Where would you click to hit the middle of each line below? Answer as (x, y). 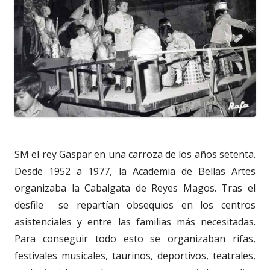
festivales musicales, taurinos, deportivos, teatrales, (135, 255)
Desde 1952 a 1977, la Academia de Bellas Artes (135, 171)
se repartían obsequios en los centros (157, 205)
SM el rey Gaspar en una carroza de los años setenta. (135, 154)
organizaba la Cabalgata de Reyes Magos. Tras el (135, 188)
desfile (29, 205)
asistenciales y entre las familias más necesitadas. (135, 221)
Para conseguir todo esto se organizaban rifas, (135, 238)
